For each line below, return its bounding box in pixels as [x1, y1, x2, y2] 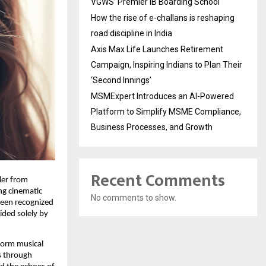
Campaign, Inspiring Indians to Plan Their [91, 60, 242, 69]
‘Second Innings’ [91, 75, 151, 85]
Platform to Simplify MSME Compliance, [91, 107, 241, 116]
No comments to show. [91, 193, 176, 202]
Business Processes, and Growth [91, 122, 213, 132]
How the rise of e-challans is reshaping [91, 13, 235, 23]
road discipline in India [91, 28, 172, 38]
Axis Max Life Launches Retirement [91, 45, 223, 54]
